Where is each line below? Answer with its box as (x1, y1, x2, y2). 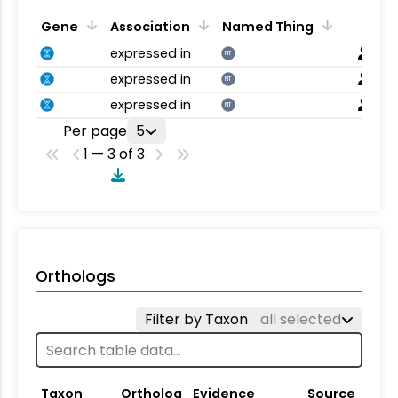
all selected (260, 309, 341, 330)
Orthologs (36, 266, 115, 287)
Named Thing (222, 18, 314, 36)
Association (110, 18, 190, 36)
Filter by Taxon (145, 309, 251, 330)
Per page (62, 121, 127, 141)
